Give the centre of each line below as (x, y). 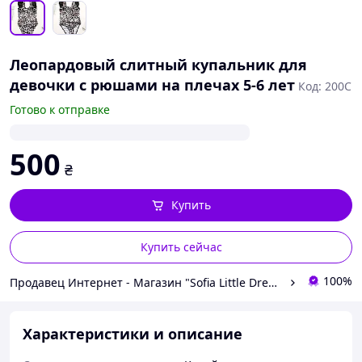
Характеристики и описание (133, 334)
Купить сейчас (181, 247)
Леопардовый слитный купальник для (158, 65)
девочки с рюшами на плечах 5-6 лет (152, 85)
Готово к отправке (60, 109)
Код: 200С (325, 86)
